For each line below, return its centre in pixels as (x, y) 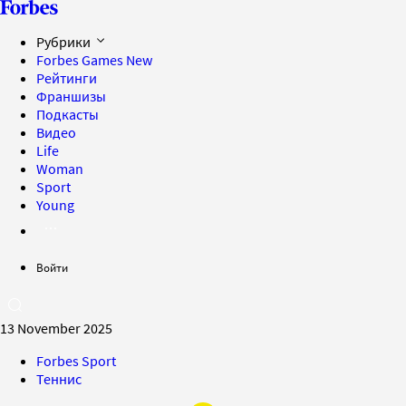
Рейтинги (67, 78)
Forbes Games (81, 60)
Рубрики (65, 42)
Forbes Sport (76, 361)
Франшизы (71, 96)
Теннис (59, 379)
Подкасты (68, 114)
